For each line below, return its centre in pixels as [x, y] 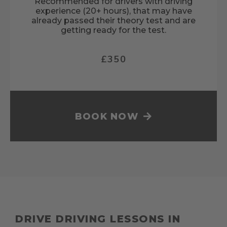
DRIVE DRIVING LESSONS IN [98, 219]
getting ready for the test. [113, 30]
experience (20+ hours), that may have [113, 11]
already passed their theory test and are [113, 21]
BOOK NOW [107, 117]
